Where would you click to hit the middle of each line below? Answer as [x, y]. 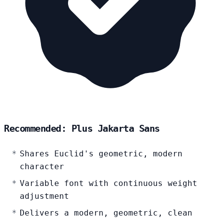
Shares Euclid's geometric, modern [101, 154]
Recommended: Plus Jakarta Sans [82, 129]
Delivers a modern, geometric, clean [106, 213]
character [42, 167]
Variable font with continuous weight [109, 184]
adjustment [44, 196]
